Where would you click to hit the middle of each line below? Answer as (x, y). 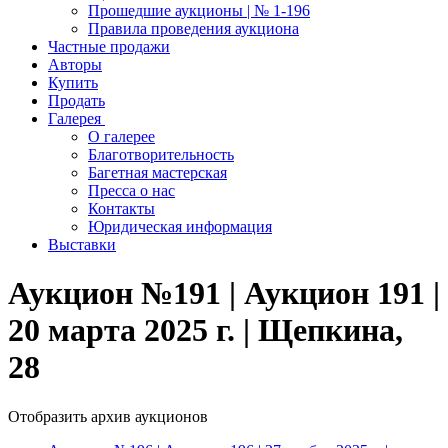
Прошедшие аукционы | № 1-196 (199, 10)
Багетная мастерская (157, 172)
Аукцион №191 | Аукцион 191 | (224, 293)
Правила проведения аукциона (193, 28)
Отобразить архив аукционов (108, 416)
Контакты (121, 208)
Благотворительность (161, 154)
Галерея (76, 118)
